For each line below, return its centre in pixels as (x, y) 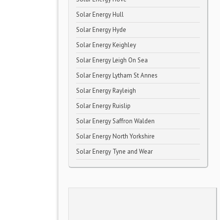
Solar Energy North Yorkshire (115, 136)
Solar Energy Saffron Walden (115, 121)
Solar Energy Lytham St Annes (117, 75)
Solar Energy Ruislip (103, 106)
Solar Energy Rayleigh (106, 91)
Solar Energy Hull (100, 14)
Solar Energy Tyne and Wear (114, 151)
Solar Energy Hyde (101, 30)
